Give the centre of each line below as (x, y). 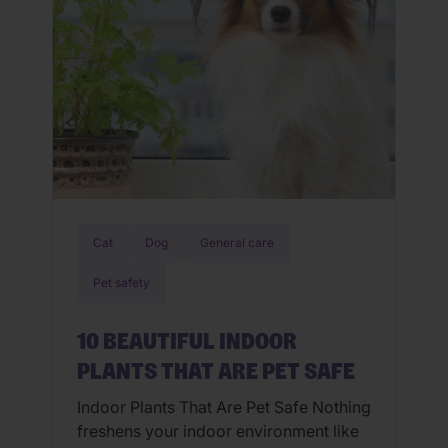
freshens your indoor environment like (218, 431)
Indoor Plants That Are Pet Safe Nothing (224, 407)
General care (237, 243)
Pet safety (121, 283)
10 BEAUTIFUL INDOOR (187, 342)
